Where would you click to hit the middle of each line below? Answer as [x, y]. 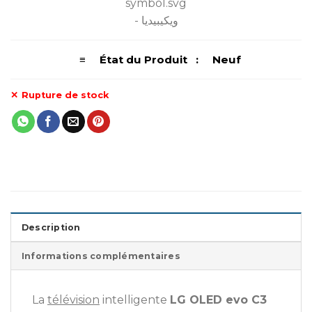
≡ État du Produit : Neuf [156, 60]
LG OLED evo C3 [218, 300]
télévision [73, 300]
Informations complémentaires [101, 256]
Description [51, 228]
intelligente [135, 300]
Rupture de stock [65, 95]
